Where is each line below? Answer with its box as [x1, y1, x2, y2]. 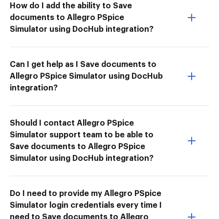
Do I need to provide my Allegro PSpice [10, 189, 161, 197]
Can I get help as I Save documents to [10, 60, 156, 68]
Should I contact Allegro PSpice [10, 119, 134, 127]
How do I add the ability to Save [10, 1, 132, 10]
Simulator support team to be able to [10, 131, 153, 139]
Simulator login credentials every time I [10, 201, 162, 209]
